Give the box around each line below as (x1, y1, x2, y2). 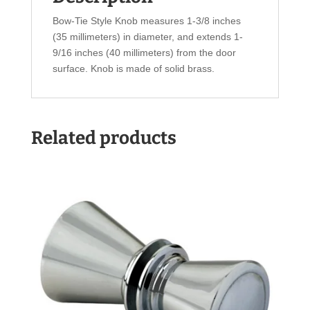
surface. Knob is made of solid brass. (52, 63, 215, 75)
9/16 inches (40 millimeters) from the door (52, 47, 236, 59)
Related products (30, 127, 176, 149)
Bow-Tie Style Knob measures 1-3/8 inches (52, 15, 241, 27)
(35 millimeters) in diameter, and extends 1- (52, 31, 243, 43)
